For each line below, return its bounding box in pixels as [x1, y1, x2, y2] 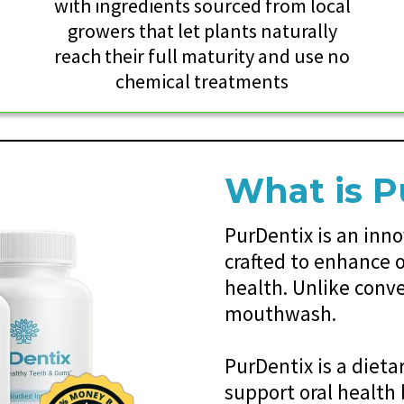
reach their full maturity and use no [54, 43, 350, 69]
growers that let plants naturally [67, 18, 337, 44]
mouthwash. [225, 300, 336, 327]
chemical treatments [115, 69, 289, 95]
